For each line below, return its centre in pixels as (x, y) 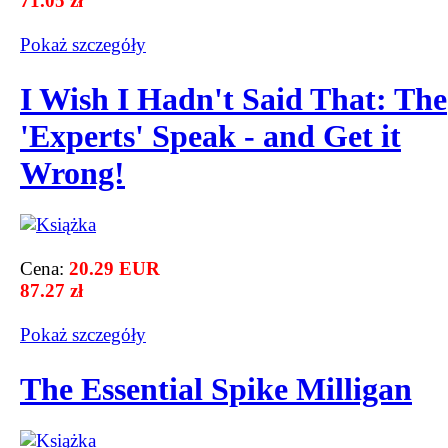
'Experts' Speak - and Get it (210, 136)
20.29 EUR (114, 268)
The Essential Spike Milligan (216, 389)
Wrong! (72, 173)
